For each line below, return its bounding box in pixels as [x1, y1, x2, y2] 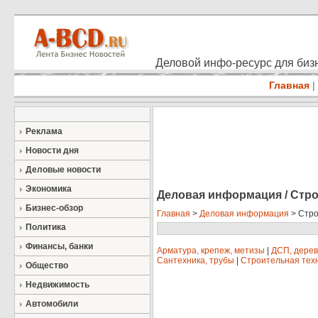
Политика [26, 222, 66, 232]
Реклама [26, 126, 62, 136]
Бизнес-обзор [26, 203, 83, 213]
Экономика [26, 184, 72, 194]
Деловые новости [26, 165, 101, 175]
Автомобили [26, 299, 78, 309]
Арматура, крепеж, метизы [157, 246, 265, 256]
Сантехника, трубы [157, 256, 234, 266]
